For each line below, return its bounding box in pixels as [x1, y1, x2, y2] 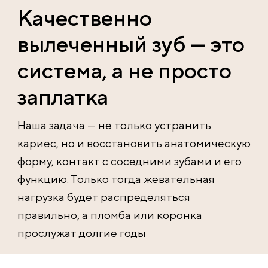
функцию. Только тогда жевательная [17, 172, 215, 185]
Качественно [17, 4, 152, 31]
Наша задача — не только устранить [17, 118, 211, 132]
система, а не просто [17, 57, 232, 83]
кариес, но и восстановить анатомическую [17, 136, 251, 150]
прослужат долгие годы [17, 226, 146, 239]
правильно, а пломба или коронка [17, 208, 202, 221]
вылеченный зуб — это [17, 31, 245, 57]
